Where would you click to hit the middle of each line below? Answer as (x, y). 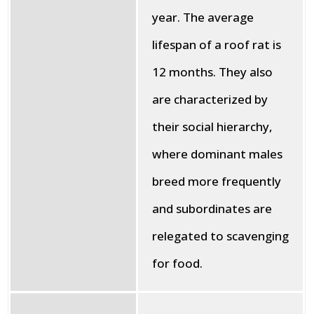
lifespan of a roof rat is (217, 45)
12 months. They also (213, 72)
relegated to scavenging (221, 236)
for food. (178, 263)
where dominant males (218, 154)
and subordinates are (212, 209)
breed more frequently (217, 181)
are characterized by (210, 99)
